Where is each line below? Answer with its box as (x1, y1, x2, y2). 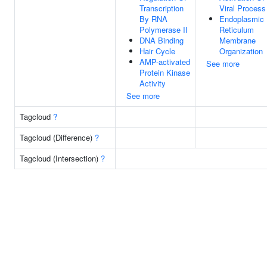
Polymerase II (139, 24, 188, 35)
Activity (139, 77, 166, 89)
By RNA (139, 13, 167, 24)
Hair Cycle (139, 45, 175, 57)
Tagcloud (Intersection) (20, 153, 101, 164)
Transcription (139, 2, 184, 14)
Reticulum (219, 24, 254, 35)
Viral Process (219, 2, 266, 14)
